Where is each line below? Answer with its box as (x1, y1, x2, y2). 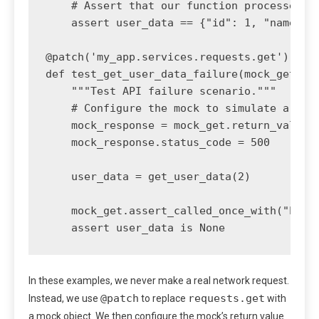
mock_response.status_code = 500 (46, 136, 270, 150)
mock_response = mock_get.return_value (46, 119, 308, 132)
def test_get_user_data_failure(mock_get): (46, 68, 308, 81)
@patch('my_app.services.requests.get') (46, 51, 289, 64)
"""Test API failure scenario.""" (46, 85, 276, 98)
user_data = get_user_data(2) (46, 170, 251, 184)
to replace (139, 293, 188, 305)
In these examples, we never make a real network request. (28, 275, 289, 287)
